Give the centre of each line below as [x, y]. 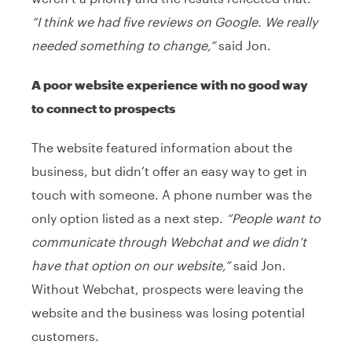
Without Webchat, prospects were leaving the [167, 288]
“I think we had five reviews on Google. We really [174, 21]
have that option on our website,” [132, 265]
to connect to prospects [103, 108]
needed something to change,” [125, 45]
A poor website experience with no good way [170, 84]
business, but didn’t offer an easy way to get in [169, 170]
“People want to [272, 218]
